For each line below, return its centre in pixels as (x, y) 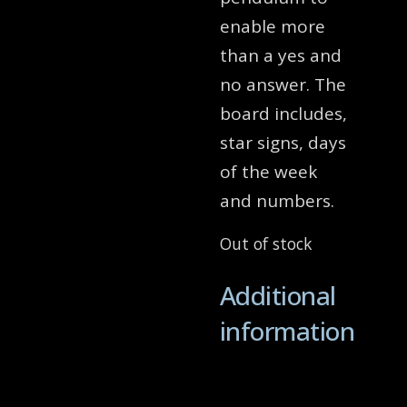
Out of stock (265, 243)
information (287, 331)
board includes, (283, 114)
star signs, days (283, 143)
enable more (272, 27)
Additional (278, 296)
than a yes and (280, 56)
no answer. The (283, 85)
